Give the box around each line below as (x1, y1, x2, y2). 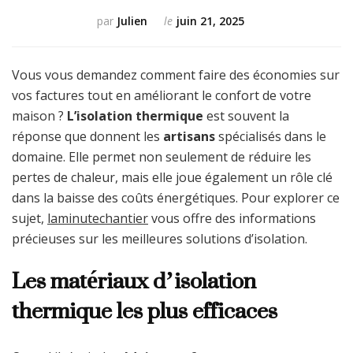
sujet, (12, 210, 47, 228)
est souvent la (203, 107, 289, 125)
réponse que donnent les (12, 128, 163, 146)
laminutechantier (47, 210, 148, 228)
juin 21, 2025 (176, 13, 244, 29)
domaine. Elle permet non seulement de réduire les (12, 148, 311, 166)
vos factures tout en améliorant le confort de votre (12, 87, 311, 105)
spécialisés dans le (215, 128, 326, 146)
